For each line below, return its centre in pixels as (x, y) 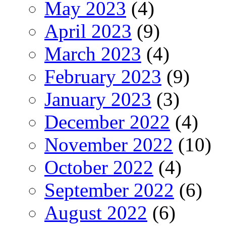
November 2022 (109, 144)
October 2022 (99, 167)
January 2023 (98, 99)
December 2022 (107, 122)
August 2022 (96, 212)
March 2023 (93, 53)
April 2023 (88, 31)
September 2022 (109, 190)
